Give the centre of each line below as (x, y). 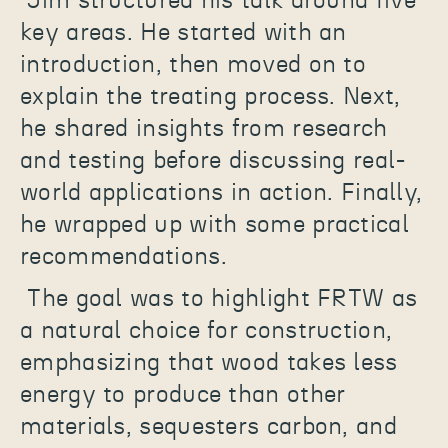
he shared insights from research (204, 129)
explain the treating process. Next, (210, 97)
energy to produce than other (183, 395)
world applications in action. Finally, (221, 193)
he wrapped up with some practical (214, 225)
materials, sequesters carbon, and (208, 427)
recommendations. (123, 257)
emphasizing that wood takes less (209, 363)
